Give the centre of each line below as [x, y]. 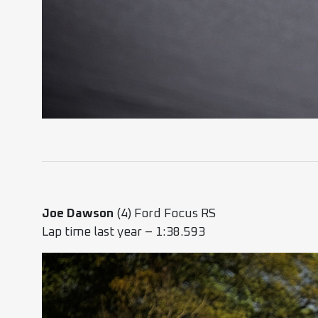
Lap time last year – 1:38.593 [124, 232]
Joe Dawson [78, 213]
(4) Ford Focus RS [165, 213]
